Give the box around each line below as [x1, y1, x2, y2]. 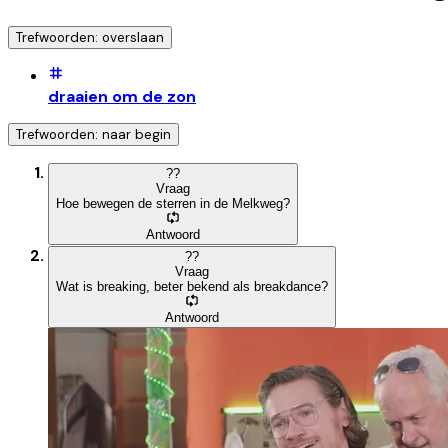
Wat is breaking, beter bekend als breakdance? [56, 278, 328, 294]
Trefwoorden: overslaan [16, 28, 164, 46]
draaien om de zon [48, 85, 196, 107]
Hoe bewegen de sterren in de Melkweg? [56, 195, 290, 211]
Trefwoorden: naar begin [16, 125, 171, 143]
